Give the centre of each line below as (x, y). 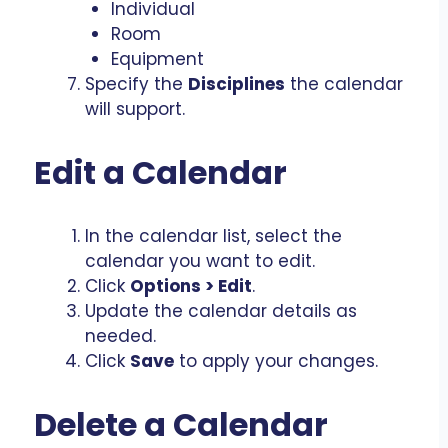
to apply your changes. (276, 360)
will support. (135, 108)
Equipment (157, 58)
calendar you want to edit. (200, 260)
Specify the (136, 83)
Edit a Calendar (160, 172)
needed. (120, 335)
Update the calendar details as (221, 310)
